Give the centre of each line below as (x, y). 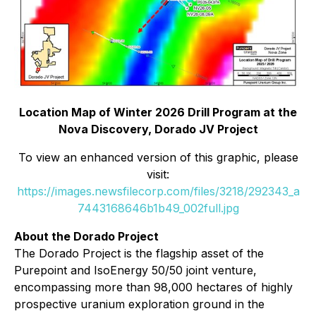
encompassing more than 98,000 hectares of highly (153, 287)
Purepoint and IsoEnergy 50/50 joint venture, (135, 271)
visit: (158, 175)
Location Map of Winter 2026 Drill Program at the (158, 113)
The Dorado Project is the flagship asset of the (139, 254)
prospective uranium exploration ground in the (139, 304)
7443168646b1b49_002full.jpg (158, 208)
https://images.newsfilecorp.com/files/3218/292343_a (158, 192)
